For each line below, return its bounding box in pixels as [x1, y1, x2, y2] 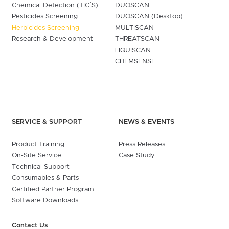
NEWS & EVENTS [119, 118, 175, 125]
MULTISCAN [114, 24, 154, 31]
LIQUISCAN [114, 47, 151, 54]
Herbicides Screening [11, 24, 79, 31]
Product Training [11, 141, 64, 148]
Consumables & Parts [11, 174, 79, 181]
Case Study [119, 152, 155, 159]
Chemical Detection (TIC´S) [11, 2, 98, 9]
